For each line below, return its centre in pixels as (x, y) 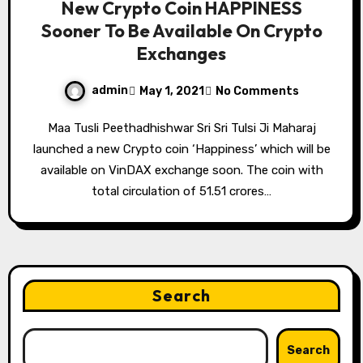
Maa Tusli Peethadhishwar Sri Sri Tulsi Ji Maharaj (52, 128)
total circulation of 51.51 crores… (181, 191)
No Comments (257, 91)
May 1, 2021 (172, 91)
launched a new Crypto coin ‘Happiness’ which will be (181, 149)
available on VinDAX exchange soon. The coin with (181, 170)
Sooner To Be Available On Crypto (181, 31)
